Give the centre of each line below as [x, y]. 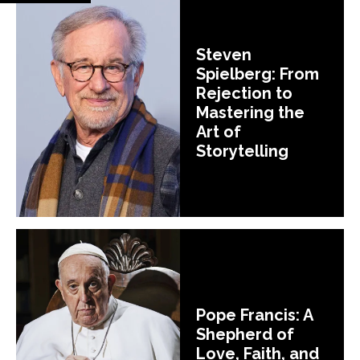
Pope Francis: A [254, 315]
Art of [219, 131]
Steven [224, 54]
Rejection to [244, 93]
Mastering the [250, 112]
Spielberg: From [258, 74]
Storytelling [242, 151]
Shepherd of [245, 335]
